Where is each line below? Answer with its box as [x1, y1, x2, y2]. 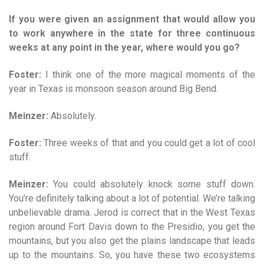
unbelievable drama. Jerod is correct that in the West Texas [9, 207, 255, 219]
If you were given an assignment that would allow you [9, 14, 255, 25]
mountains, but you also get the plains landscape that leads [9, 235, 255, 247]
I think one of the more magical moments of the [41, 69, 255, 81]
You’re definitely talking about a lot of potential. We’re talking [9, 193, 255, 204]
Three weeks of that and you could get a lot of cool [41, 137, 255, 149]
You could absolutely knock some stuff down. [48, 179, 255, 190]
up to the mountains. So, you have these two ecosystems [9, 249, 255, 261]
